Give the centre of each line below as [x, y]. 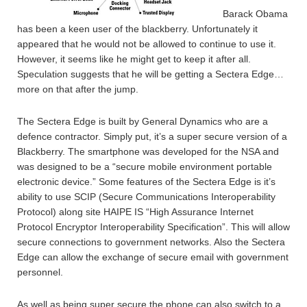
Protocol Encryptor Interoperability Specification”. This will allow [153, 227]
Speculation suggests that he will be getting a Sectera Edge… [150, 74]
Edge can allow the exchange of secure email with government [153, 257]
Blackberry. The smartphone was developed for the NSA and [148, 151]
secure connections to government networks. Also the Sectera [151, 242]
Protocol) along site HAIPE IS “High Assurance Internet [135, 212]
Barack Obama [255, 14]
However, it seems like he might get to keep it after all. [134, 59]
